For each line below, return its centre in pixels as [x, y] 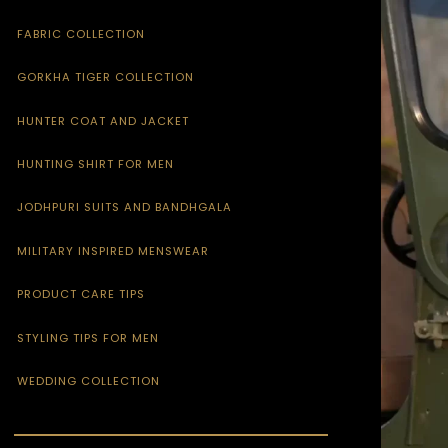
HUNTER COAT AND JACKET [103, 120]
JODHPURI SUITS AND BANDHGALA [125, 207]
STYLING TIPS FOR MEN [88, 337]
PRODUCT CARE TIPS [81, 294]
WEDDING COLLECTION [89, 380]
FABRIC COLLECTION [81, 33]
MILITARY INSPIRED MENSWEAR [113, 250]
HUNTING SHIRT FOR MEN [96, 164]
